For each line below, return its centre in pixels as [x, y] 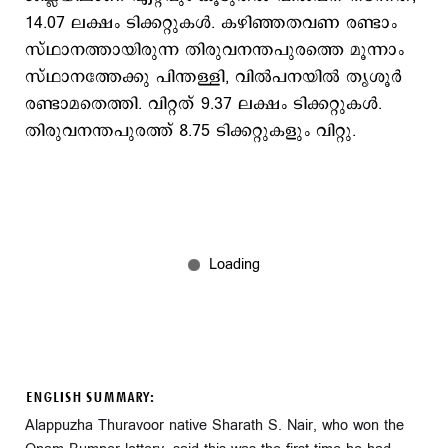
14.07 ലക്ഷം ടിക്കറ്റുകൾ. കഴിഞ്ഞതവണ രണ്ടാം [211, 23]
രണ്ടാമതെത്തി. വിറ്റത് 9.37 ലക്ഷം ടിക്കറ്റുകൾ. [203, 104]
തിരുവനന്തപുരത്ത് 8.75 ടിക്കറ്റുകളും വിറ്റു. [193, 131]
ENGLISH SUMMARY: [89, 397]
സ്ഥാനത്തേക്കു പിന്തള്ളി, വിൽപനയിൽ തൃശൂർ [213, 77]
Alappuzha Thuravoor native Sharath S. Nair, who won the [214, 425]
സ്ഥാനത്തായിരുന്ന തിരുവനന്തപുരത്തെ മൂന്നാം [214, 50]
